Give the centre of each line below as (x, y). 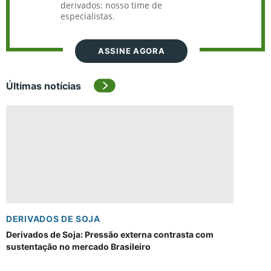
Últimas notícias (44, 86)
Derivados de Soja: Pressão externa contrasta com (110, 234)
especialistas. (88, 16)
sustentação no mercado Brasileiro (78, 247)
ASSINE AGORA (132, 51)
